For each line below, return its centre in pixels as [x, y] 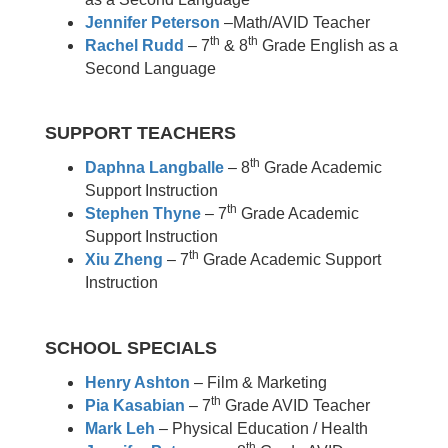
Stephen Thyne [143, 213]
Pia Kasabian [135, 405]
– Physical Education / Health [263, 428]
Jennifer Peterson [152, 22]
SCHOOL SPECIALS [131, 348]
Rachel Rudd [134, 45]
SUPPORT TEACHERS [140, 133]
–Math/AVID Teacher [295, 22]
